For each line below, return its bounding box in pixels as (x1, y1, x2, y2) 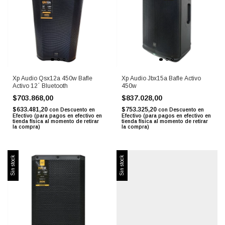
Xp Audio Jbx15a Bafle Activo (121, 74, 201, 82)
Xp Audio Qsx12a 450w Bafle (13, 74, 92, 82)
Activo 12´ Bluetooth (13, 82, 68, 89)
